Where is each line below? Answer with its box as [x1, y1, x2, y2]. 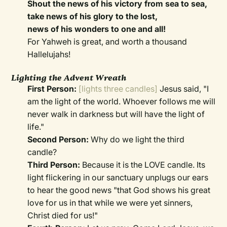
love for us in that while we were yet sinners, [27, 198, 193, 208]
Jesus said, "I [160, 84, 209, 94]
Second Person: [27, 134, 89, 145]
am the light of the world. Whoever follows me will [27, 96, 216, 107]
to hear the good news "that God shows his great [27, 185, 211, 196]
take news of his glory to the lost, [27, 11, 158, 22]
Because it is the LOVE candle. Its [82, 160, 206, 170]
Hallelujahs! [27, 49, 71, 60]
